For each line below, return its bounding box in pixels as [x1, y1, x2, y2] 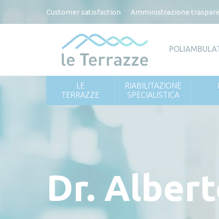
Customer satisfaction [46, 8, 121, 16]
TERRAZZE [61, 90, 100, 99]
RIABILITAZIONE [125, 81, 182, 90]
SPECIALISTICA [127, 90, 179, 99]
